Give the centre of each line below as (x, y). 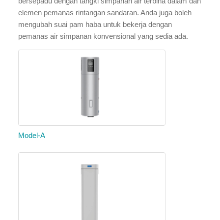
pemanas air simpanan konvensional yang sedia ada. (103, 36)
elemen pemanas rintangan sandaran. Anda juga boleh (105, 13)
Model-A (32, 135)
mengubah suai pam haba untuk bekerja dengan (95, 24)
